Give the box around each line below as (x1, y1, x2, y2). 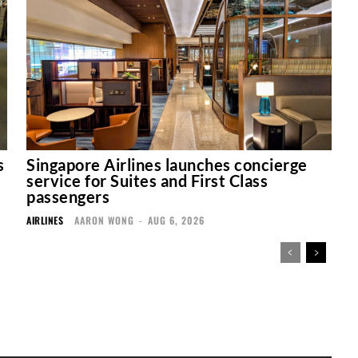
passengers (26, 187, 110, 207)
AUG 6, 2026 (148, 213, 205, 228)
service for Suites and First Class (26, 171, 268, 191)
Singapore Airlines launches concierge (26, 155, 308, 175)
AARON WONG (74, 213, 135, 228)
